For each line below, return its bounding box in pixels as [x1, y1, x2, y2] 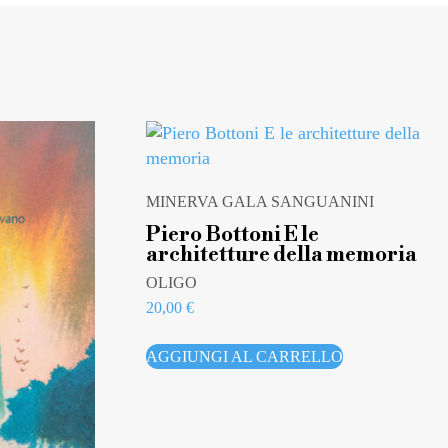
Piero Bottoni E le [146, 221, 320, 248]
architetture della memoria [146, 241, 418, 268]
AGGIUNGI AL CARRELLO [146, 347, 344, 365]
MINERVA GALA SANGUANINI [146, 193, 375, 211]
